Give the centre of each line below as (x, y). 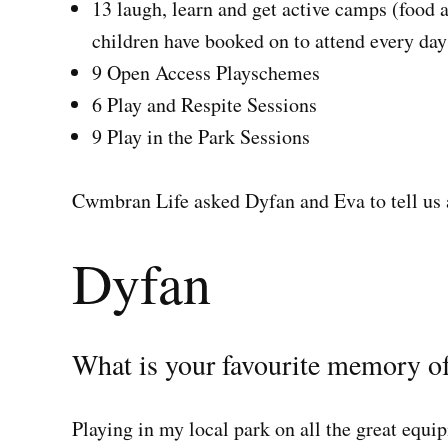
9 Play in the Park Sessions (201, 137)
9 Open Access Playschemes (206, 73)
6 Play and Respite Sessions (204, 105)
